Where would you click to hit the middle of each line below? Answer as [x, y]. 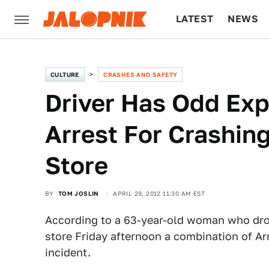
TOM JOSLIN [78, 193]
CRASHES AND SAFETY [141, 74]
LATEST [195, 19]
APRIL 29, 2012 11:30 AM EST [159, 193]
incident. [68, 252]
